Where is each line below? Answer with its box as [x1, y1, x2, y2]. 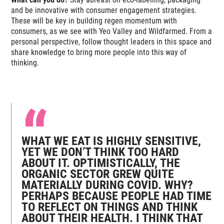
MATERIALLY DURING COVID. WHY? [21, 177, 193, 192]
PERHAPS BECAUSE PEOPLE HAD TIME [21, 188, 212, 203]
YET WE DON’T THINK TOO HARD [21, 144, 179, 159]
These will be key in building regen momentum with [11, 15, 177, 25]
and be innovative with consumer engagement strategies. [11, 5, 197, 15]
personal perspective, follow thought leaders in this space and [11, 36, 212, 46]
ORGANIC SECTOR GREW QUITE [21, 166, 174, 181]
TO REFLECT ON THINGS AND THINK [21, 199, 198, 214]
